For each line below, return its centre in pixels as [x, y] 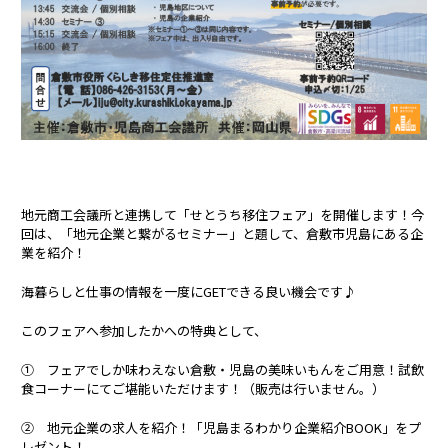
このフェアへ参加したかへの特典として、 [144, 331]
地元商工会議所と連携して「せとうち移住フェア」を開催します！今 [222, 215]
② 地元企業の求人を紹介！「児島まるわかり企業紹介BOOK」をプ [221, 428]
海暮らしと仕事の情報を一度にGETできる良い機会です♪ [188, 292]
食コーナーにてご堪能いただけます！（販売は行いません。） [203, 389]
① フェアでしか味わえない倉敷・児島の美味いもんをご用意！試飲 [222, 370]
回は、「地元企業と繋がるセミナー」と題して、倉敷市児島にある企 [222, 234]
